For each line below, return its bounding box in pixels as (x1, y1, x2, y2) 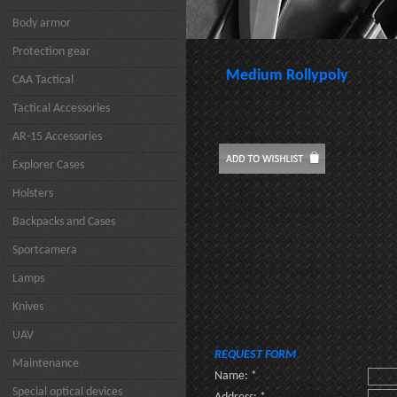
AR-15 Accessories (12, 130, 102, 144)
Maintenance (12, 357, 79, 370)
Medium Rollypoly (226, 67, 348, 84)
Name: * (214, 370, 257, 383)
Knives (12, 300, 43, 314)
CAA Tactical (12, 74, 74, 87)
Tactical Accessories (12, 102, 110, 115)
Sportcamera (12, 244, 77, 257)
